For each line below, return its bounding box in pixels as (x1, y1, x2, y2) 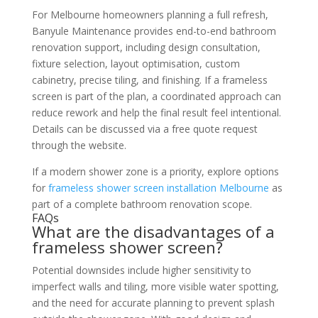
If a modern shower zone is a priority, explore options (31, 164, 279, 178)
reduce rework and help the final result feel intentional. (31, 105, 281, 119)
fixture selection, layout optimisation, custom (31, 56, 240, 70)
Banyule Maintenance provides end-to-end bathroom (31, 23, 276, 38)
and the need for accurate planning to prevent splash (31, 295, 275, 309)
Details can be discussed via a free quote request (31, 121, 258, 136)
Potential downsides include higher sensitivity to (31, 263, 251, 277)
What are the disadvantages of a (31, 220, 275, 242)
